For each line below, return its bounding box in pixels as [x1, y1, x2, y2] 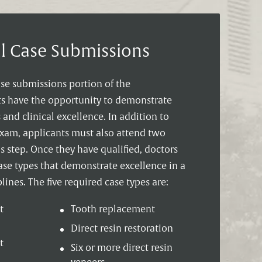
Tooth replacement [71, 204, 156, 216]
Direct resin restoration [71, 223, 174, 235]
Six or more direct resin [71, 242, 173, 254]
